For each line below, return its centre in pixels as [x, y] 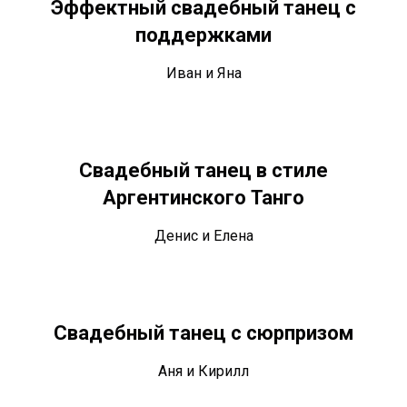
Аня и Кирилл [203, 372]
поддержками [203, 35]
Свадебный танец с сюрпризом [203, 333]
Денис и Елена [203, 236]
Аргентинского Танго [203, 198]
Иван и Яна [203, 74]
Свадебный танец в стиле [203, 171]
